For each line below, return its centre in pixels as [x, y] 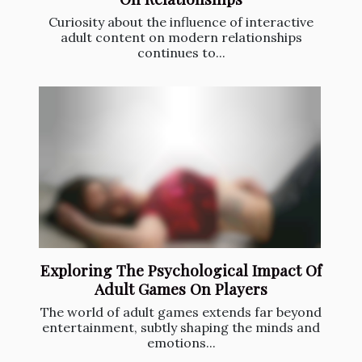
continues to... [181, 53]
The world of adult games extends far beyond [181, 311]
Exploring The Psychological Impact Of [181, 269]
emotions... [181, 342]
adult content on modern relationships [181, 38]
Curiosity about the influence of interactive [181, 22]
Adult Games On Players [181, 288]
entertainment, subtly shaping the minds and [181, 327]
